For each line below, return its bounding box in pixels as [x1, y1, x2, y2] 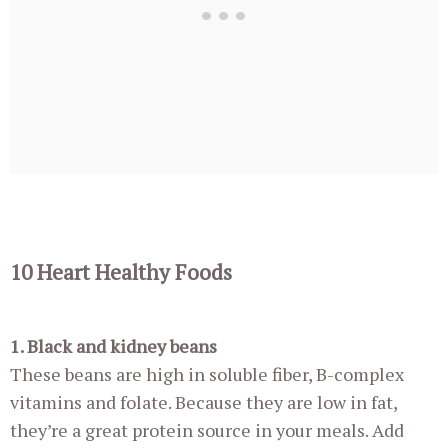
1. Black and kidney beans [10, 333, 217, 358]
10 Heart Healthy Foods [10, 257, 232, 286]
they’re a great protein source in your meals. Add [10, 417, 404, 442]
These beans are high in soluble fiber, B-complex [10, 361, 404, 386]
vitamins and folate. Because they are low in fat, [10, 389, 397, 414]
